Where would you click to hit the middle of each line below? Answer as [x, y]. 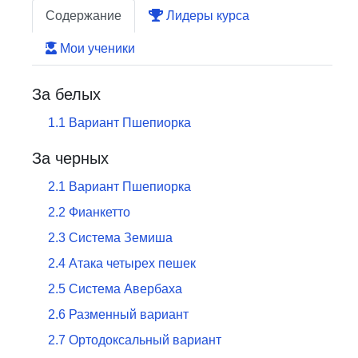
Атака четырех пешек [132, 263]
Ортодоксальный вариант [145, 340]
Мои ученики [96, 48]
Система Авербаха [125, 289]
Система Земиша [121, 238]
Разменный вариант [129, 314]
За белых [66, 94]
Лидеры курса [206, 16]
